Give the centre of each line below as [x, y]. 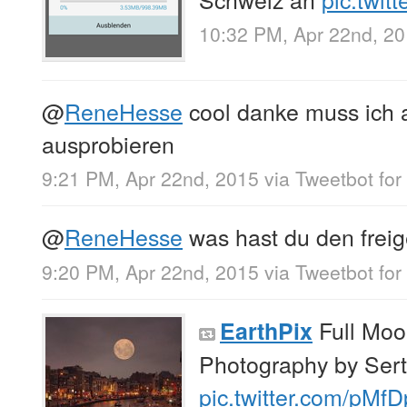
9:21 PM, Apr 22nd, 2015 [150, 179]
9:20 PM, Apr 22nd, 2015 [150, 271]
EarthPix [266, 330]
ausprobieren [108, 144]
